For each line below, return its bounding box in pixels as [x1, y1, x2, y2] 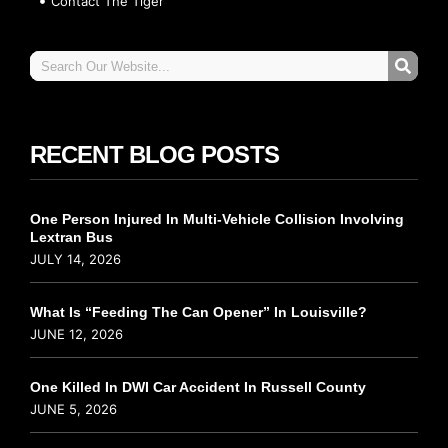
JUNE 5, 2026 [30, 401, 117, 418]
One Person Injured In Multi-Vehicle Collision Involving [30, 211, 404, 228]
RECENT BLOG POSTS [30, 141, 279, 169]
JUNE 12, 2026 [30, 326, 123, 343]
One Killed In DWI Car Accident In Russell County [30, 379, 366, 396]
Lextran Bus [30, 229, 113, 246]
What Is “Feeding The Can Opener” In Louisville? [30, 304, 367, 321]
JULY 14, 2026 [30, 251, 121, 268]
